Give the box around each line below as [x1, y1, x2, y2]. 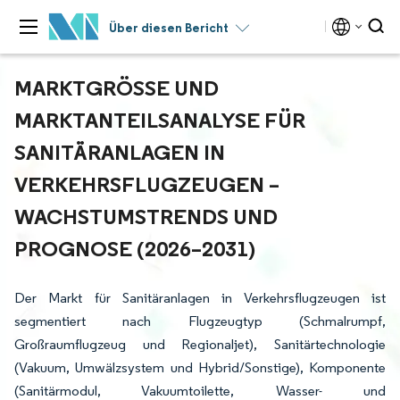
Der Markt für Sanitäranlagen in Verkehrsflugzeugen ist [14, 289, 386, 306]
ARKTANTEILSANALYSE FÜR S [14, 106, 305, 133]
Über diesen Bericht [109, 20, 229, 36]
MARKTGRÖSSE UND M [14, 74, 219, 101]
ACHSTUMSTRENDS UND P [14, 203, 278, 229]
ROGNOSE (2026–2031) [14, 235, 248, 262]
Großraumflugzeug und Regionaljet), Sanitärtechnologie [14, 336, 386, 353]
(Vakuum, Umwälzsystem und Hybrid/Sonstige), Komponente [14, 359, 386, 376]
